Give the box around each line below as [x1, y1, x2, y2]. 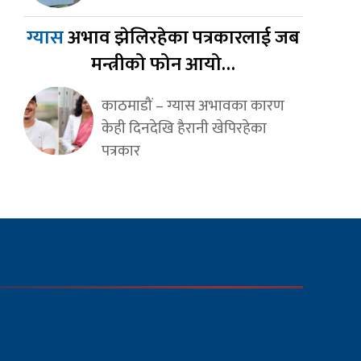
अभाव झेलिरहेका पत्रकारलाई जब [67, 22, 300, 55]
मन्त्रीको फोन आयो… [90, 48, 235, 81]
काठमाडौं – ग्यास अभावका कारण [101, 93, 284, 119]
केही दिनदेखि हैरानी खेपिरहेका [101, 115, 267, 142]
